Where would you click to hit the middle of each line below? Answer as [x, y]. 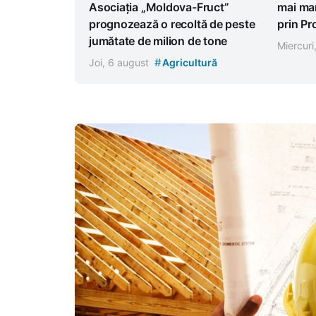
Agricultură [189, 63]
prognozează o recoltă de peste [172, 24]
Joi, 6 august [120, 63]
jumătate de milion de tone [158, 41]
